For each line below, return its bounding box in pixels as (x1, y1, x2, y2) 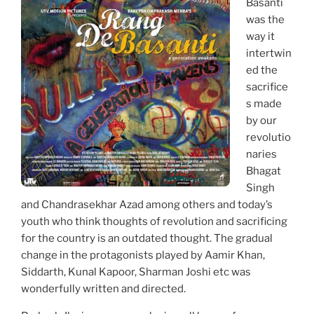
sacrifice (245, 80, 288, 93)
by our (245, 114, 277, 127)
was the (245, 13, 285, 26)
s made (245, 97, 282, 110)
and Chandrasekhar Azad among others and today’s (21, 198, 273, 211)
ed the (245, 63, 278, 76)
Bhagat (245, 164, 281, 177)
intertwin (245, 46, 292, 60)
